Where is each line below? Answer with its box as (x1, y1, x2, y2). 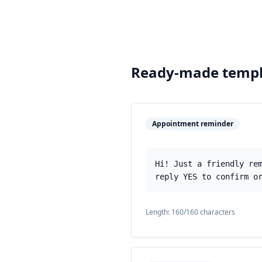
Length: (146, 207, 171, 217)
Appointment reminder (152, 119, 233, 129)
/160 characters (184, 207, 235, 217)
